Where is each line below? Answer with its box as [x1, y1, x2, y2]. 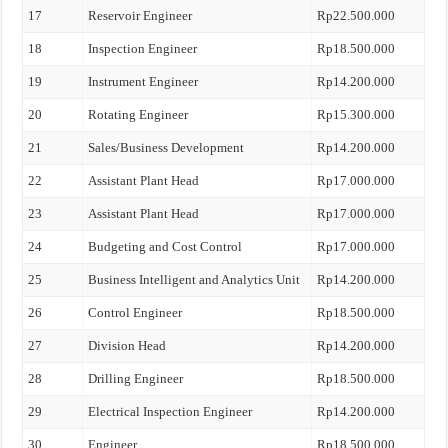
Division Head [88, 338, 167, 353]
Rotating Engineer [88, 107, 189, 122]
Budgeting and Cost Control [88, 239, 243, 254]
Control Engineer [88, 305, 183, 320]
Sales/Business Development [88, 140, 245, 155]
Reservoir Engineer [88, 8, 193, 23]
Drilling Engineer [88, 371, 184, 386]
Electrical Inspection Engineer [88, 404, 253, 419]
